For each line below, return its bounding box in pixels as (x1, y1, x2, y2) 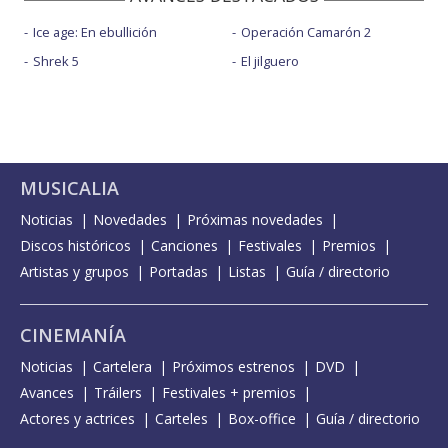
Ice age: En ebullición (33, 23, 157, 42)
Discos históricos (20, 236, 131, 256)
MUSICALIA (20, 176, 119, 201)
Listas (228, 262, 266, 282)
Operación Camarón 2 (240, 23, 371, 42)
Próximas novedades (187, 210, 323, 230)
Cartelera (93, 357, 152, 377)
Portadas (149, 262, 208, 282)
